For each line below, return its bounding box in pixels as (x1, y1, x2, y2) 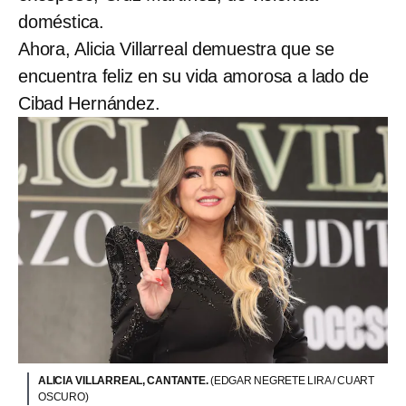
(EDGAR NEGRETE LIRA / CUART (210, 373, 375, 387)
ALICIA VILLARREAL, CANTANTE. (38, 373, 210, 387)
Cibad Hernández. (18, 93, 160, 114)
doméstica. (18, 12, 105, 33)
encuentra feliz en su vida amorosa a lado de (18, 66, 369, 87)
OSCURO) (38, 390, 89, 403)
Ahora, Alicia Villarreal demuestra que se (18, 39, 334, 60)
